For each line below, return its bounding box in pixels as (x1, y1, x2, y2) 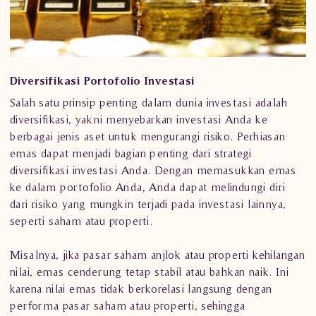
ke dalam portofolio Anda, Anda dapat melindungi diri (10, 181, 286, 193)
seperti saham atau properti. (10, 214, 153, 227)
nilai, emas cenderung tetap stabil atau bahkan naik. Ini (10, 265, 289, 278)
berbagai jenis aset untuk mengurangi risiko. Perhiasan (10, 130, 286, 142)
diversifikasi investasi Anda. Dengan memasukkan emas (10, 164, 296, 176)
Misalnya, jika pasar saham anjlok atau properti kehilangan (10, 248, 305, 261)
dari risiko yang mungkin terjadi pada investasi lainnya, (10, 197, 286, 210)
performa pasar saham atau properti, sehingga (10, 299, 245, 312)
